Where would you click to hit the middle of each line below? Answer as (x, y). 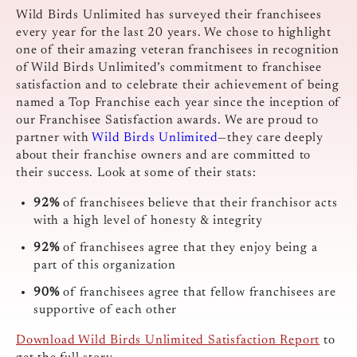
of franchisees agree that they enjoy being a (190, 247)
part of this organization (105, 265)
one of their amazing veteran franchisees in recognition (178, 50)
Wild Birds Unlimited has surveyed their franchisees (169, 15)
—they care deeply (271, 137)
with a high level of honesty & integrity (149, 220)
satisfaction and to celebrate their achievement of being (178, 85)
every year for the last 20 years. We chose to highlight (174, 32)
